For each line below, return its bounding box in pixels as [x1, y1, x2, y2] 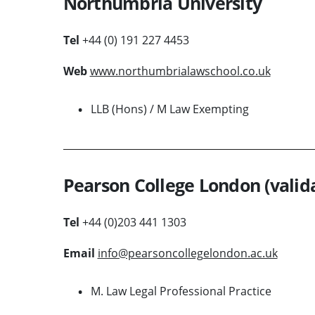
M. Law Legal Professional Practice [90, 283, 271, 299]
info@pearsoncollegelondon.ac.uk [97, 245, 278, 261]
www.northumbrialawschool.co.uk [89, 63, 271, 79]
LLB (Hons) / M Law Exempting [90, 101, 249, 117]
